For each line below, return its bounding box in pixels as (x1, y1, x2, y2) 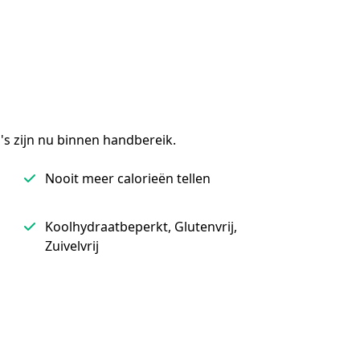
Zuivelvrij (45, 237, 99, 255)
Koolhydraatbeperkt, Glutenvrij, (45, 218, 237, 235)
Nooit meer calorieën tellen (45, 170, 211, 187)
